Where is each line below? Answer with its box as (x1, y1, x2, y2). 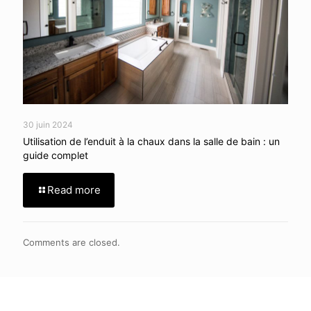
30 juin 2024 (23, 119, 73, 130)
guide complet (23, 149, 88, 161)
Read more (47, 183, 101, 196)
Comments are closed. (23, 236, 120, 248)
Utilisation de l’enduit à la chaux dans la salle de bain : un (23, 135, 280, 147)
